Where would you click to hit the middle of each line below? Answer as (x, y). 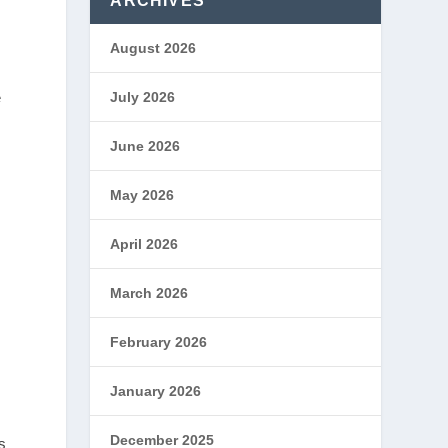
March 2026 (149, 293)
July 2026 (143, 97)
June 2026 (145, 146)
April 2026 (144, 244)
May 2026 (142, 195)
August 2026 (153, 48)
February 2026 (159, 342)
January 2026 (156, 391)
